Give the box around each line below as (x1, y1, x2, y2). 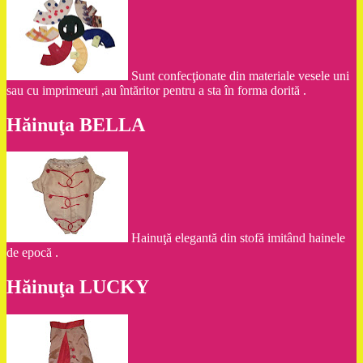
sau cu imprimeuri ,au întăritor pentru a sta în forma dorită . (6, 83, 306, 97)
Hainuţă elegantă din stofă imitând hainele (131, 231, 345, 246)
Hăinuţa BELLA (6, 113, 145, 135)
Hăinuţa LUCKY (6, 276, 149, 298)
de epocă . (6, 246, 58, 260)
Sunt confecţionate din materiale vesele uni (131, 68, 349, 83)
